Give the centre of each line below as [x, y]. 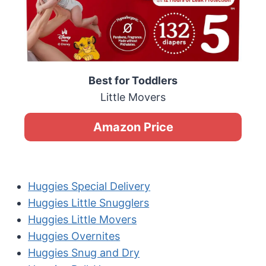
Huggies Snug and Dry [84, 253]
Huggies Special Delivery [89, 186]
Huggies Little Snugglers [89, 203]
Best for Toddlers [133, 81]
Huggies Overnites [74, 236]
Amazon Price [133, 127]
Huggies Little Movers [83, 220]
